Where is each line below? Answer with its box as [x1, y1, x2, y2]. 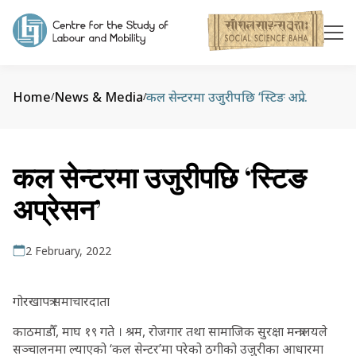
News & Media [54, 88, 143, 106]
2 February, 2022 [25, 243, 111, 258]
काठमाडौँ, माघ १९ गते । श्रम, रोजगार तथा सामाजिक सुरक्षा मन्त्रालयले [13, 323, 327, 340]
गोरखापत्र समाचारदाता [13, 292, 113, 310]
